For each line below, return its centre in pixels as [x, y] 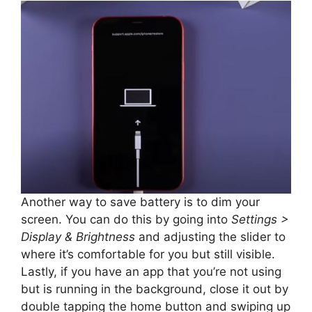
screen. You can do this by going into [126, 220]
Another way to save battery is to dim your [140, 202]
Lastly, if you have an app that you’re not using [151, 272]
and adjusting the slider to [210, 237]
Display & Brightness [78, 237]
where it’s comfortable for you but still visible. [148, 255]
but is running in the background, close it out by [155, 289]
